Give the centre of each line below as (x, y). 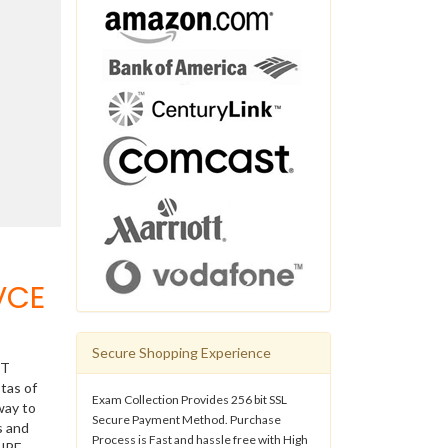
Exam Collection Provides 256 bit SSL (189, 399)
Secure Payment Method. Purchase (186, 419)
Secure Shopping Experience (181, 352)
